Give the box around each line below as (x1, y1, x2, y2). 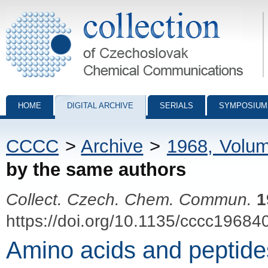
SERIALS (160, 101, 193, 110)
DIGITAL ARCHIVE (67, 101, 133, 110)
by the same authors (6, 159, 186, 180)
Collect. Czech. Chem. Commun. (6, 190, 252, 209)
